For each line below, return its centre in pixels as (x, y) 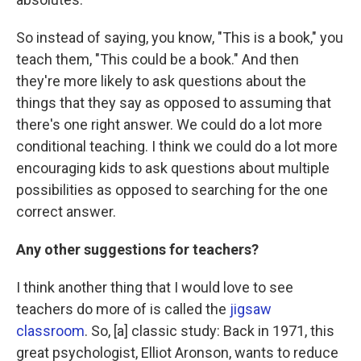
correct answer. (66, 212)
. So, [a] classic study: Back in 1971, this (210, 331)
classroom (50, 331)
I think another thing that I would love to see (155, 287)
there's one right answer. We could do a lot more (169, 124)
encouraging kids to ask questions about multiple (173, 168)
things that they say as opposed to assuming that (174, 103)
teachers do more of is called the (123, 309)
